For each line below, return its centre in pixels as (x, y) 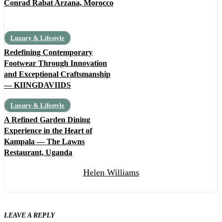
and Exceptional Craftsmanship (57, 74)
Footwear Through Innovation (55, 63)
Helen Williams (111, 173)
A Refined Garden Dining (47, 120)
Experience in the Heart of (48, 131)
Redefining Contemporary (48, 53)
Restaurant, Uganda (38, 153)
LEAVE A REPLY (29, 216)
